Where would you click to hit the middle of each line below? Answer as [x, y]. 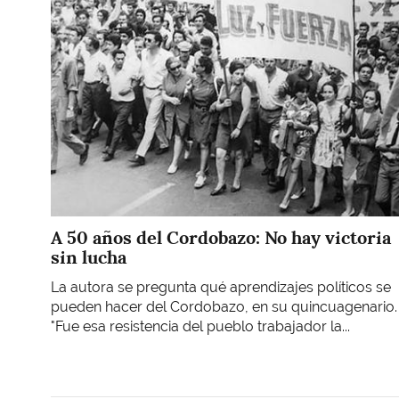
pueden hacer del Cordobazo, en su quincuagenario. [224, 307]
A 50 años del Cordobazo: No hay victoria [221, 237]
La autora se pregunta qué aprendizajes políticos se [221, 288]
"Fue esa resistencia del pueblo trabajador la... [200, 327]
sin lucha [89, 257]
